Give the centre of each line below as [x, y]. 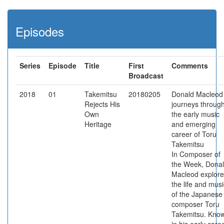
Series [30, 65]
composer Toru [195, 204]
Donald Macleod [197, 94]
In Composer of [196, 154]
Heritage [98, 124]
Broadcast [146, 75]
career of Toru [194, 134]
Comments [190, 65]
